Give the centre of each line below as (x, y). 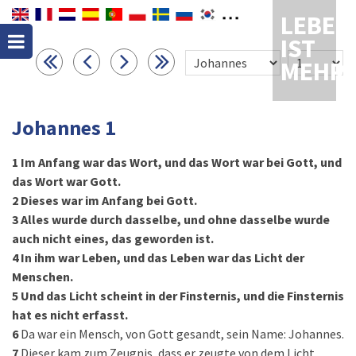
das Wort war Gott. (66, 181)
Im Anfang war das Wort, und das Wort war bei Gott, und (181, 162)
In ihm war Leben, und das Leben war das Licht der (163, 257)
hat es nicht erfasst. (70, 315)
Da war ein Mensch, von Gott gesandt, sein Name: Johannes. (182, 334)
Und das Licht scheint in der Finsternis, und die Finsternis (182, 296)
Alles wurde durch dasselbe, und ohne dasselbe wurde (175, 219)
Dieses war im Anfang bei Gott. (109, 200)
